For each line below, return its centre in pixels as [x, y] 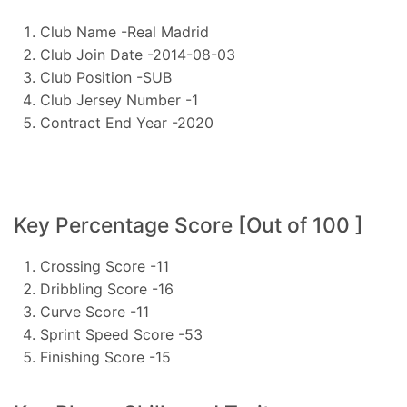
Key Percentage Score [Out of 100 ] [189, 225]
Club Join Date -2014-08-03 [137, 55]
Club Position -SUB [105, 78]
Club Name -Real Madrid [124, 32]
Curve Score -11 [94, 311]
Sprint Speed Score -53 [121, 334]
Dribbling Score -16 [106, 288]
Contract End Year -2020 [126, 123]
